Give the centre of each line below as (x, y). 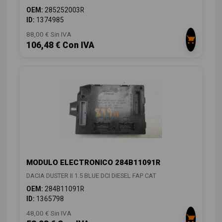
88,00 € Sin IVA (49, 34)
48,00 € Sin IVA (49, 213)
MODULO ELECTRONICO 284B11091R (93, 162)
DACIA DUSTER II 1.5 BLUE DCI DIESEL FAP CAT (91, 175)
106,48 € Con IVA (60, 45)
